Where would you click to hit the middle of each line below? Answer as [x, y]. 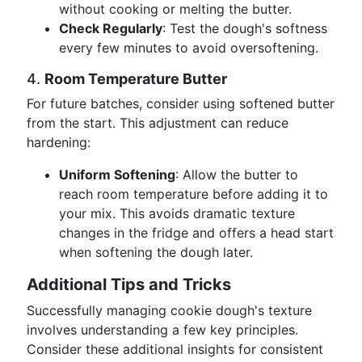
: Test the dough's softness [245, 28]
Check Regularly [111, 28]
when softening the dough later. [156, 252]
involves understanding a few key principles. [162, 330]
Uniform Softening [117, 175]
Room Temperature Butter [136, 79]
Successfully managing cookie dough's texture [169, 310]
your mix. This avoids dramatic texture [177, 213]
